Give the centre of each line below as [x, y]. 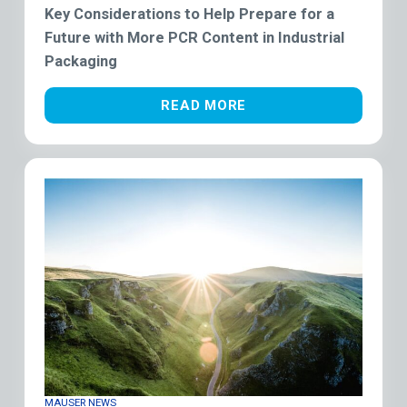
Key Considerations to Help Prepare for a [190, 14]
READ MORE [204, 105]
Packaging [81, 61]
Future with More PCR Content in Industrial [195, 38]
